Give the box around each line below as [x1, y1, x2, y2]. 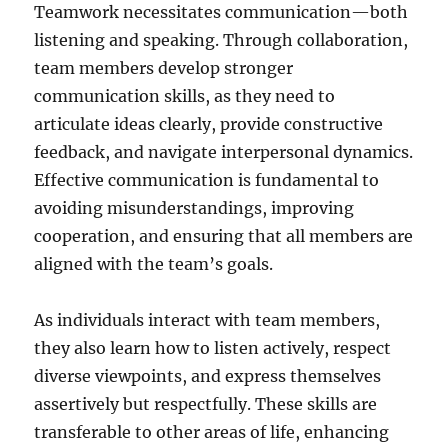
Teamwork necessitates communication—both [34, 2, 409, 23]
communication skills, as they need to [34, 86, 336, 107]
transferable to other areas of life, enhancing [34, 422, 390, 443]
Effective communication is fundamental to [34, 170, 380, 191]
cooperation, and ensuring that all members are [34, 226, 414, 247]
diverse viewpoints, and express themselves [34, 366, 382, 387]
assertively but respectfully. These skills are [34, 394, 378, 415]
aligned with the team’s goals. [34, 254, 274, 275]
